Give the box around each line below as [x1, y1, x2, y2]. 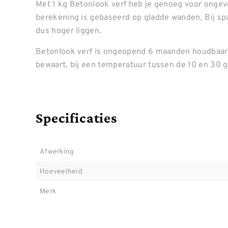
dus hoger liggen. [36, 24, 102, 36]
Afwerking [40, 146, 74, 156]
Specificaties [36, 110, 117, 126]
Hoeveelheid [40, 166, 83, 176]
